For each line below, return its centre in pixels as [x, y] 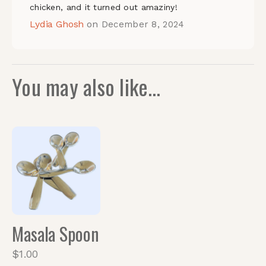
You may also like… [86, 86]
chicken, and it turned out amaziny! [104, 7]
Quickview [49, 146]
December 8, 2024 [143, 24]
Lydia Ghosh [58, 24]
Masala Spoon [56, 234]
